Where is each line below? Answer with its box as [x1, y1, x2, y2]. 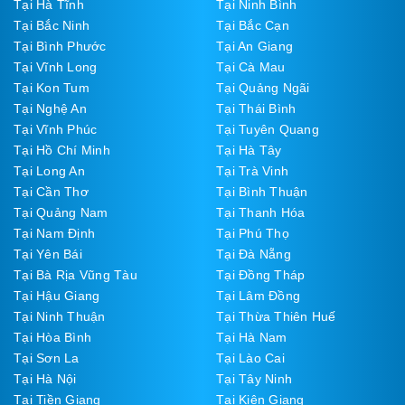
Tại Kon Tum [14, 80, 89, 95]
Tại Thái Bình [216, 100, 297, 116]
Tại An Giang [216, 38, 293, 53]
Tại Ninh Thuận [14, 308, 106, 324]
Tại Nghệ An [14, 100, 87, 116]
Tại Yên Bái [14, 246, 82, 261]
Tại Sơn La [14, 350, 80, 365]
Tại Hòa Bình [14, 329, 91, 344]
